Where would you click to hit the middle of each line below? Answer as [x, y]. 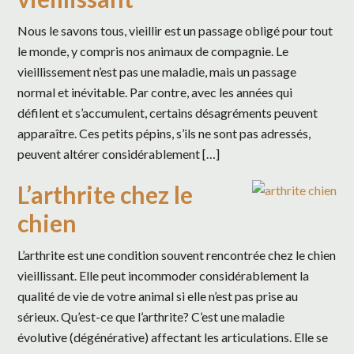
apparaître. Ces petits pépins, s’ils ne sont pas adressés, [164, 134]
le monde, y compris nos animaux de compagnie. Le [153, 51]
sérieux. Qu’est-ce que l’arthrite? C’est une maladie [151, 317]
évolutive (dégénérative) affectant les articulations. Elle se [173, 337]
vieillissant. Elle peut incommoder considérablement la [164, 276]
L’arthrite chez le [105, 195]
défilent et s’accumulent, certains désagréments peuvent [168, 113]
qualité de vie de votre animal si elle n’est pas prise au [158, 296]
